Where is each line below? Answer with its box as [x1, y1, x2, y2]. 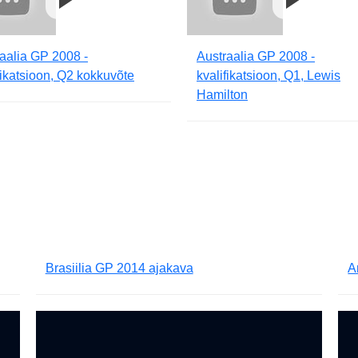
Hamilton [197, 88, 248, 102]
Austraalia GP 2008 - [197, 50, 315, 64]
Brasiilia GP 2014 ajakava [45, 261, 193, 276]
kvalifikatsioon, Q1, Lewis [197, 69, 340, 83]
